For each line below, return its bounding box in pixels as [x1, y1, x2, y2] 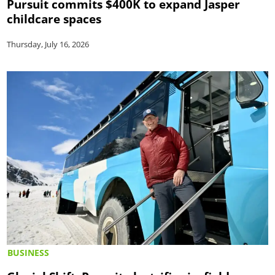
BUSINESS [7, 247, 50, 259]
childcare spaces [7, 10, 102, 27]
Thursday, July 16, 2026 [7, 38, 90, 50]
